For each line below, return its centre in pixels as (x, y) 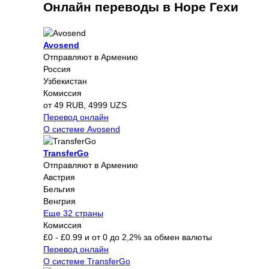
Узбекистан (65, 81)
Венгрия (59, 201)
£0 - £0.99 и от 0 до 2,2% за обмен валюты (128, 237)
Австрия (59, 177)
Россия (57, 69)
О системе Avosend (82, 129)
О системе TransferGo (87, 261)
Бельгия (59, 189)
